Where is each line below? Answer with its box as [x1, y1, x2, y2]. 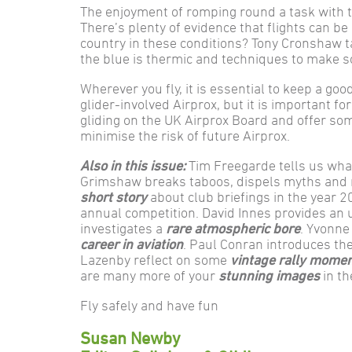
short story [80, 189, 147, 204]
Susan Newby [80, 328, 181, 347]
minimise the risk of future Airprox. [80, 127, 290, 143]
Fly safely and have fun [80, 297, 218, 313]
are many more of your [80, 267, 218, 283]
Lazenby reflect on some [80, 251, 230, 267]
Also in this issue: [80, 157, 185, 173]
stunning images [218, 267, 320, 283]
